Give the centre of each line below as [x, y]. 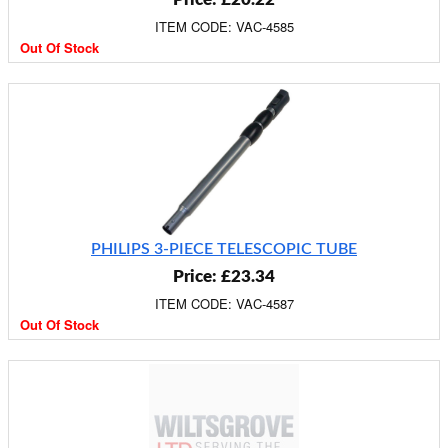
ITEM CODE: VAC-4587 [224, 303]
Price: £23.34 [224, 276]
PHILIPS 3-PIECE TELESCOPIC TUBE [224, 249]
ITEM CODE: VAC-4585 [224, 26]
